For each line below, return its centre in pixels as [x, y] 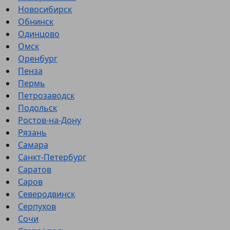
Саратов [35, 170]
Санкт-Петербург [52, 157]
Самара [33, 145]
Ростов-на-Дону [50, 120]
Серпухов [37, 207]
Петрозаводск [46, 96]
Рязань [32, 133]
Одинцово [39, 34]
